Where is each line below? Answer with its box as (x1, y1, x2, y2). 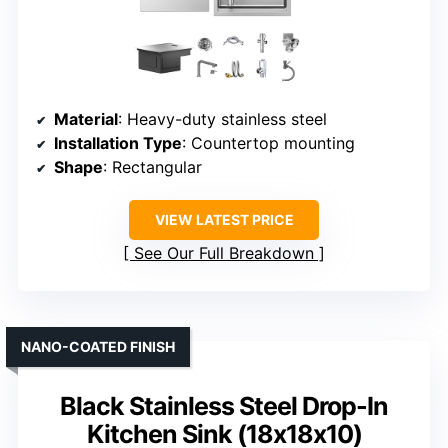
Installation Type (54, 133, 182, 154)
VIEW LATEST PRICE (154, 211, 294, 229)
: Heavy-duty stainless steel (118, 109, 327, 130)
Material (54, 109, 118, 130)
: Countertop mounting (182, 133, 355, 154)
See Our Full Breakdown (134, 243, 314, 264)
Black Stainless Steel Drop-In (60, 391, 388, 422)
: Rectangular (103, 157, 202, 178)
